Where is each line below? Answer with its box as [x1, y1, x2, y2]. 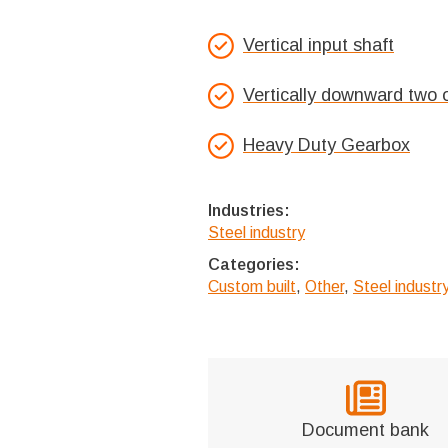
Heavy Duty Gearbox [243, 135, 410, 155]
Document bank [302, 420, 430, 440]
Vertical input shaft [243, 35, 394, 55]
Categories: [208, 256, 300, 273]
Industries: [208, 202, 290, 219]
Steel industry [208, 224, 305, 241]
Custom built [208, 278, 296, 295]
